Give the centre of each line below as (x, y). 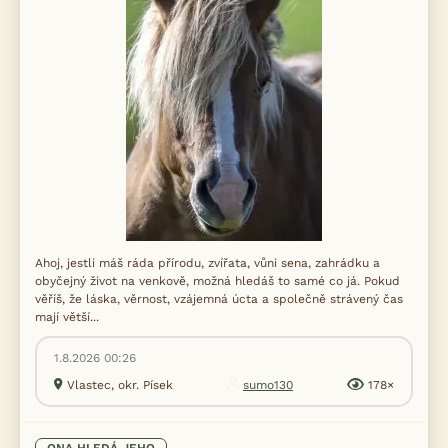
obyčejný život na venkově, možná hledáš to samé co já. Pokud (217, 281)
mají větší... (67, 317)
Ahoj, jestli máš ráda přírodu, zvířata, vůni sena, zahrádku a (207, 263)
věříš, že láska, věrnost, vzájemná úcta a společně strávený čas (219, 299)
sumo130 (268, 385)
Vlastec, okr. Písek (120, 385)
